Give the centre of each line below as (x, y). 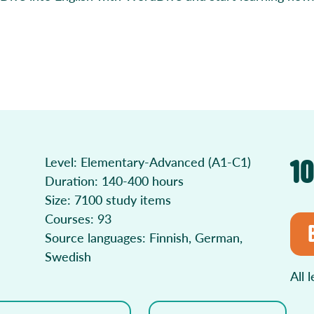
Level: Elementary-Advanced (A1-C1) (148, 162)
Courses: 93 (78, 218)
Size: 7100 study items (108, 199)
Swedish (68, 256)
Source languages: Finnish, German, (144, 237)
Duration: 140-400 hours (114, 180)
